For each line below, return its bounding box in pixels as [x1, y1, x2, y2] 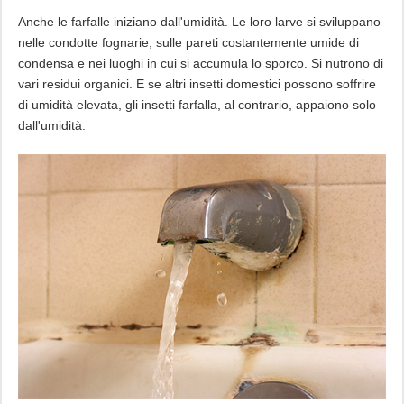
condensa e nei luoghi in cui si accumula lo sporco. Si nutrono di [17, 56, 383, 71]
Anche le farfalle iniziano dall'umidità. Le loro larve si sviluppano [17, 14, 381, 30]
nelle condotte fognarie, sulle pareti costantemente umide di [17, 35, 359, 50]
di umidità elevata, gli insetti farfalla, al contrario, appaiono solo [17, 97, 376, 113]
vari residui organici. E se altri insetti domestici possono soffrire [17, 77, 376, 92]
